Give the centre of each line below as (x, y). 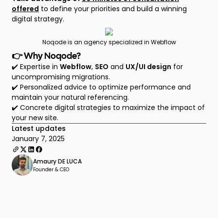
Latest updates (39, 128)
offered (25, 9)
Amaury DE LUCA (57, 161)
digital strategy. (38, 19)
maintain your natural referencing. (70, 97)
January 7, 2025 (38, 139)
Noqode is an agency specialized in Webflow (109, 42)
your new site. (35, 118)
